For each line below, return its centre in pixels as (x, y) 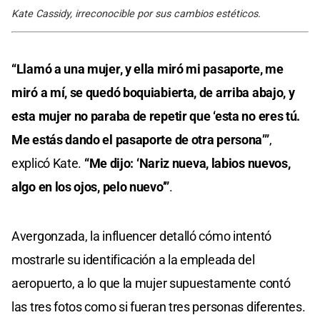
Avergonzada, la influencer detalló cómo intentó (141, 236)
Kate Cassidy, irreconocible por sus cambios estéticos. (136, 14)
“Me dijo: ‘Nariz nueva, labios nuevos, (187, 163)
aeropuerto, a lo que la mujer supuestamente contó (151, 283)
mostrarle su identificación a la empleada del (133, 259)
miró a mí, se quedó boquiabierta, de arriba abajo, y (153, 92)
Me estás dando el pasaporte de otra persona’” (140, 139)
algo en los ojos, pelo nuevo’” (90, 186)
